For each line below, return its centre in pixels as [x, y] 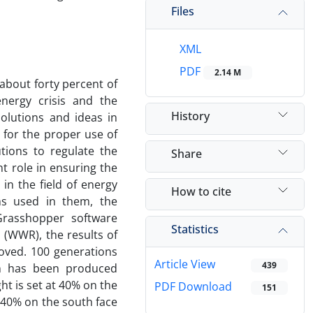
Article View [185, 264]
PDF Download [193, 287]
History [190, 116]
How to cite [201, 191]
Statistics [195, 229]
